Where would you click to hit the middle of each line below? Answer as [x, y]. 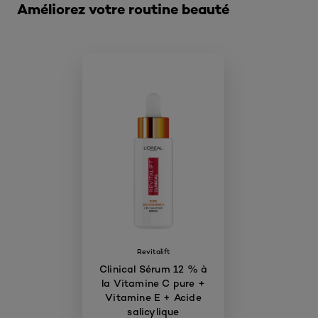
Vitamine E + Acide [153, 297]
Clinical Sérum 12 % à [153, 269]
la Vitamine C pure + [153, 283]
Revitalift [153, 252]
